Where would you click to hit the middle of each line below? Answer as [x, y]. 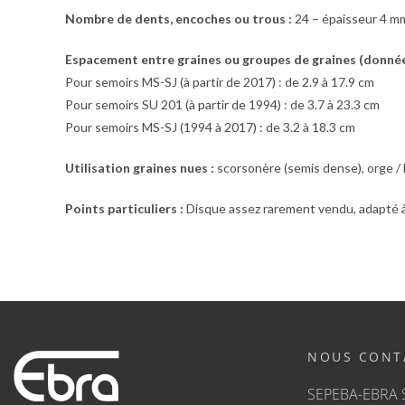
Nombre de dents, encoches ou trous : [179, 19]
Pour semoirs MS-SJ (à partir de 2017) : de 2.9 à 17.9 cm [220, 82]
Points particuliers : [124, 208]
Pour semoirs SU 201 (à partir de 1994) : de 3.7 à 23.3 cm [222, 104]
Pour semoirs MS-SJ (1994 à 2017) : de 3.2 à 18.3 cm [210, 127]
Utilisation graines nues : [140, 168]
